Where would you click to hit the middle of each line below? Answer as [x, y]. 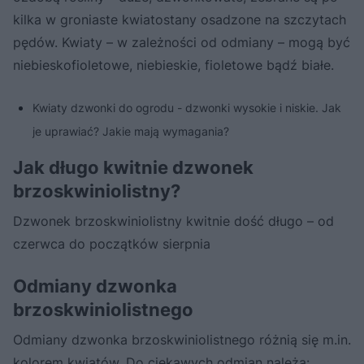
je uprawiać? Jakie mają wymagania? [131, 131]
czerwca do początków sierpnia [112, 243]
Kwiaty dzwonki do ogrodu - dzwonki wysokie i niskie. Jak [187, 107]
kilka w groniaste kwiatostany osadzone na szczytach [180, 19]
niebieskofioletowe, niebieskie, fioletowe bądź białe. [173, 65]
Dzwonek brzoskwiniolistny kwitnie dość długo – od [173, 221]
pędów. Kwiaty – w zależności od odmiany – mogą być [182, 42]
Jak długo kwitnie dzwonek [133, 167]
